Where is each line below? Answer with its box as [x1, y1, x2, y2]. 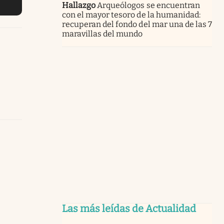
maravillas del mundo [62, 28, 143, 38]
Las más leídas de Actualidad [62, 202, 196, 214]
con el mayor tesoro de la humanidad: [62, 9, 200, 19]
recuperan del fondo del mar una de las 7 [62, 19, 212, 29]
